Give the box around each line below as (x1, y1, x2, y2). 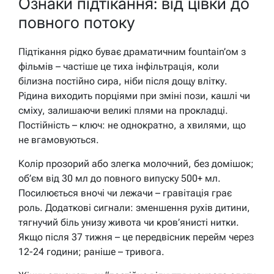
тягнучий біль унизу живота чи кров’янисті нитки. (18, 217, 239, 229)
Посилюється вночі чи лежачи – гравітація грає (18, 187, 232, 199)
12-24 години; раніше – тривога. (18, 246, 165, 258)
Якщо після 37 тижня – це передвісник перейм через (18, 231, 254, 243)
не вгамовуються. (18, 134, 99, 146)
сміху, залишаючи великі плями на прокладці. (18, 105, 228, 117)
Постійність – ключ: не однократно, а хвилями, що (18, 119, 246, 131)
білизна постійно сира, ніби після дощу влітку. (18, 75, 228, 87)
